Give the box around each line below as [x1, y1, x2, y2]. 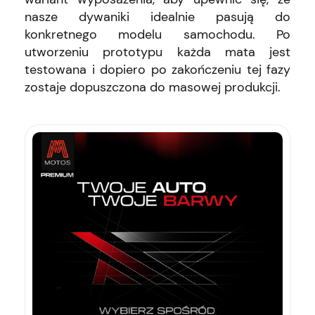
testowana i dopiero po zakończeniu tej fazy [25, 60, 290, 78]
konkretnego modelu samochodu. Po [25, 25, 290, 43]
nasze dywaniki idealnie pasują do [25, 8, 290, 25]
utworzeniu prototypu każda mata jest [25, 43, 290, 60]
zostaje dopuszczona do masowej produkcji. [25, 78, 281, 96]
